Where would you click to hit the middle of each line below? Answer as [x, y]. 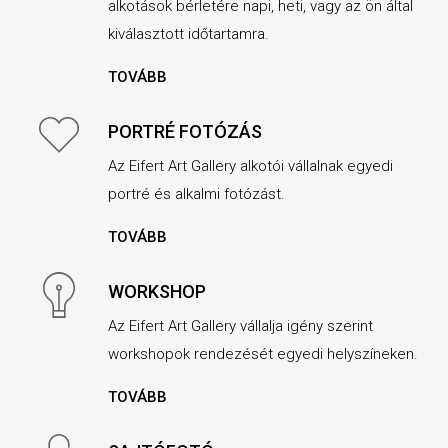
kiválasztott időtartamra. [188, 34]
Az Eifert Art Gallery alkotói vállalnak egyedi [250, 166]
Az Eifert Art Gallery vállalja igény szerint [240, 326]
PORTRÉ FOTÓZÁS [184, 132]
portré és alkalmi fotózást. [196, 194]
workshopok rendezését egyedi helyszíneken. [262, 354]
